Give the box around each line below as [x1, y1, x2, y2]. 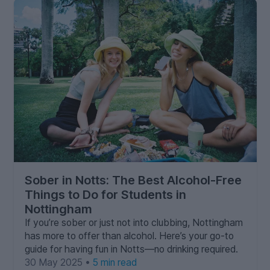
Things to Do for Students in [24, 187, 186, 202]
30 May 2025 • [24, 256, 93, 268]
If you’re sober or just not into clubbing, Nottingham [24, 216, 243, 228]
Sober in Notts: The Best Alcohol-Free [24, 172, 242, 187]
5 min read [92, 256, 137, 268]
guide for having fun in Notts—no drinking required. [24, 243, 238, 255]
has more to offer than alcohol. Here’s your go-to [24, 230, 234, 242]
